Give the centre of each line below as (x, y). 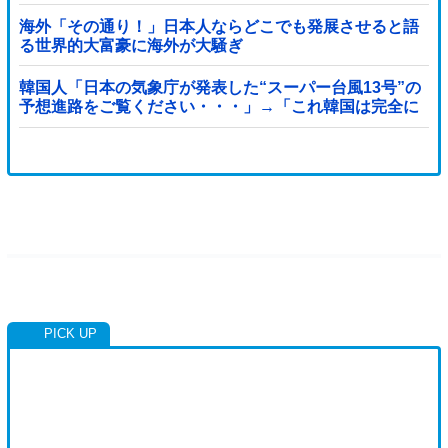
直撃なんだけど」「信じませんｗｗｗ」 (162, 126)
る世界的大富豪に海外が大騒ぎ (130, 46)
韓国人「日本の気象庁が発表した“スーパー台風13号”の (219, 88)
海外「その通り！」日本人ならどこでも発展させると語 (218, 27)
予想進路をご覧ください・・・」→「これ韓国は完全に (218, 107)
